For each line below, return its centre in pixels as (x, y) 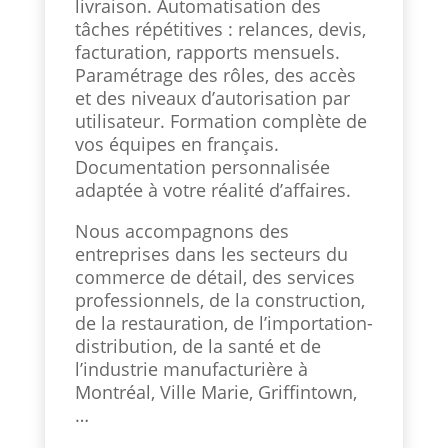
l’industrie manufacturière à (191, 369)
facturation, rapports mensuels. (207, 52)
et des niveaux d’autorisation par (212, 98)
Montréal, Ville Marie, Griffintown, (215, 392)
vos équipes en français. (176, 144)
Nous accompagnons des (181, 231)
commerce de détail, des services (214, 277)
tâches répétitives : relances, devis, (220, 29)
